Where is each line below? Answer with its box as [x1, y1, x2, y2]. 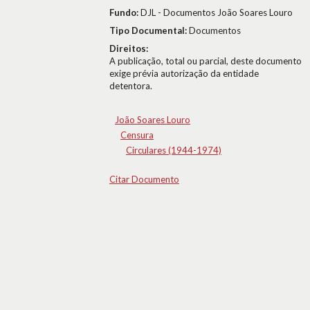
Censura [120, 129, 154, 140]
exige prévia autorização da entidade [109, 68, 259, 79]
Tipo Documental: [109, 25, 189, 36]
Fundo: [109, 7, 140, 18]
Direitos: [109, 43, 148, 54]
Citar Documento [109, 174, 179, 185]
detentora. [109, 80, 152, 91]
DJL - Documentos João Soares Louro [140, 7, 293, 18]
